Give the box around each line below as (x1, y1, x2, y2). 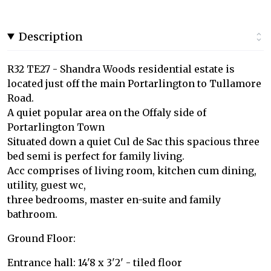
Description (19, 29, 83, 44)
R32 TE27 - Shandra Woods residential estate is (7, 62, 235, 75)
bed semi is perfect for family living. (7, 149, 184, 162)
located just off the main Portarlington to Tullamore (7, 77, 261, 90)
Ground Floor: (7, 232, 76, 244)
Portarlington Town (7, 120, 105, 133)
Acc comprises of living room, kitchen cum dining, (7, 164, 256, 177)
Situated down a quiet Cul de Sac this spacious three (7, 135, 260, 148)
